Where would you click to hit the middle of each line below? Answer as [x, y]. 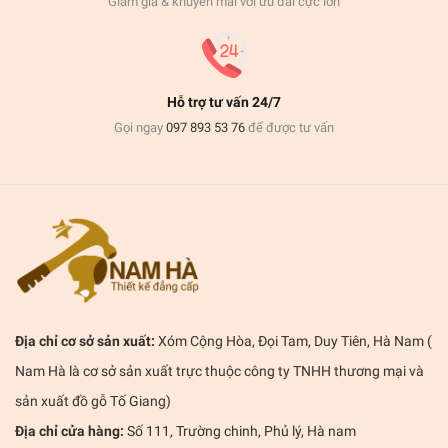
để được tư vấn [289, 127]
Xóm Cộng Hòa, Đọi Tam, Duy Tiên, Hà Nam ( [293, 340]
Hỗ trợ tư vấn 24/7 [224, 101]
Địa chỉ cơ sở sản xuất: [85, 340]
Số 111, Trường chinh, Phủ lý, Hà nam [240, 430]
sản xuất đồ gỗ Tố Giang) [93, 400]
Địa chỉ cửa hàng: [69, 430]
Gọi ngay [140, 127]
